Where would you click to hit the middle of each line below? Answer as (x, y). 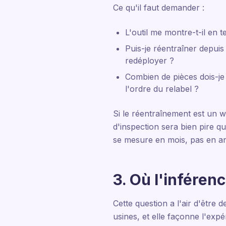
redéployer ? (150, 61)
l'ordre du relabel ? (162, 89)
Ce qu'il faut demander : (159, 8)
